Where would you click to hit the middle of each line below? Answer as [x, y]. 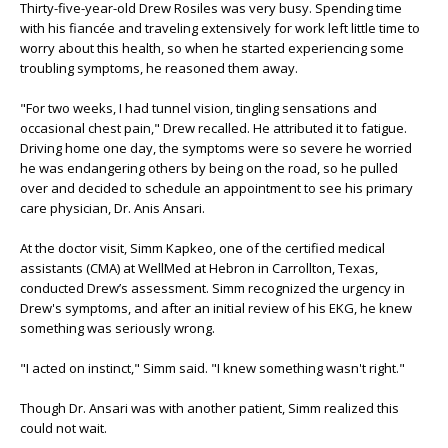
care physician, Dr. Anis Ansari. [112, 208]
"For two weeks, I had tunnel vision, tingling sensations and [198, 108]
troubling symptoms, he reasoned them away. [159, 68]
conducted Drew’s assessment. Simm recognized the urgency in [212, 288]
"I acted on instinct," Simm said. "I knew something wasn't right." [212, 368]
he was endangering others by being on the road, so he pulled [209, 168]
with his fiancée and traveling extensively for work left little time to [220, 28]
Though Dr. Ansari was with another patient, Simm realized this [209, 408]
